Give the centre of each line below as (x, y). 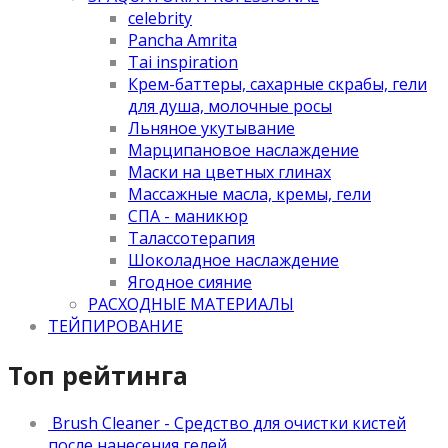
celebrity (160, 17)
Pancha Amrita (182, 39)
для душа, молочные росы (230, 105)
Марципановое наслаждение (243, 149)
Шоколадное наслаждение (233, 259)
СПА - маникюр (188, 215)
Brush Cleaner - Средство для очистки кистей (229, 423)
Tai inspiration (183, 61)
